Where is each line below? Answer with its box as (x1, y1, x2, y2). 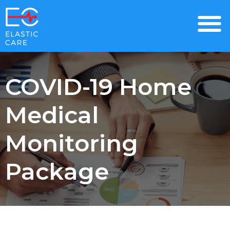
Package (5, 157, 109, 185)
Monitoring (5, 129, 138, 157)
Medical (5, 101, 99, 129)
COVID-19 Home (5, 72, 191, 101)
